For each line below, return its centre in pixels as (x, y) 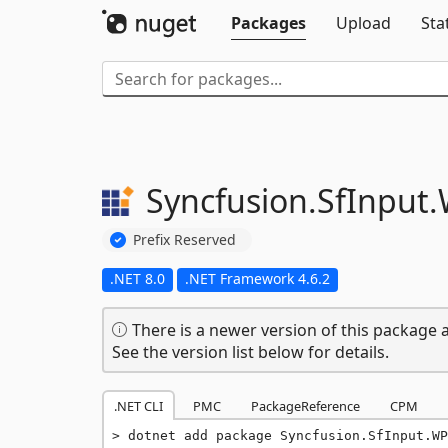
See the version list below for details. (250, 351)
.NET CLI (138, 405)
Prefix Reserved (184, 239)
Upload (363, 23)
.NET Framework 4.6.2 (257, 278)
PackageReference (305, 405)
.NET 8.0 (137, 278)
